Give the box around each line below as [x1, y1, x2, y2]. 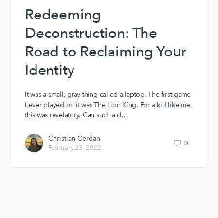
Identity [25, 60, 75, 81]
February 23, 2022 [48, 144, 101, 153]
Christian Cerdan [48, 134, 100, 144]
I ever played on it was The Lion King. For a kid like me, [25, 100, 192, 110]
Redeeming [25, 5, 101, 25]
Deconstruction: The [25, 23, 157, 44]
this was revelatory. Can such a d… [25, 110, 128, 120]
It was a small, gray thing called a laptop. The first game [25, 90, 191, 100]
